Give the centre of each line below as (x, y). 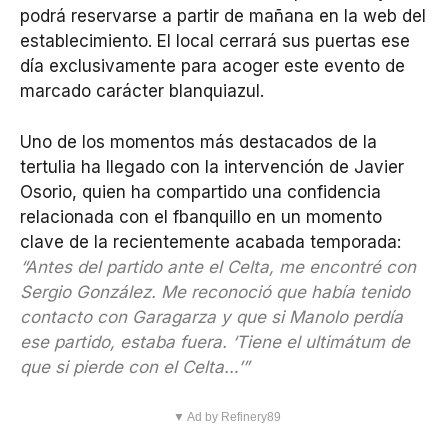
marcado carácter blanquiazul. (142, 91)
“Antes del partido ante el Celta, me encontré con (218, 266)
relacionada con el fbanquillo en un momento (201, 216)
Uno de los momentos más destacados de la (198, 141)
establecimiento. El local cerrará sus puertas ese (215, 41)
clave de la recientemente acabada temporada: (210, 241)
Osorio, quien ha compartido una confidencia (200, 191)
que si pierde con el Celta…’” (134, 366)
